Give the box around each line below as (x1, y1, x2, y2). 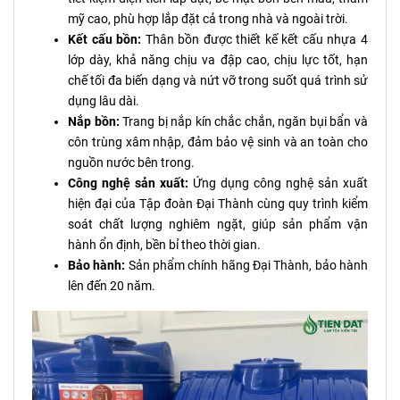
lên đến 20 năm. (68, 279, 155, 294)
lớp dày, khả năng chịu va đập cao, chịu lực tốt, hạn (68, 53, 368, 68)
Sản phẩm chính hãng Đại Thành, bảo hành (128, 258, 369, 273)
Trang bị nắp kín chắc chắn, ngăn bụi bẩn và (122, 114, 369, 129)
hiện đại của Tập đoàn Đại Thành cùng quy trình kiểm (68, 196, 368, 212)
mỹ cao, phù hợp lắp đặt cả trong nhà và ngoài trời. (68, 12, 348, 27)
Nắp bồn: (68, 114, 123, 129)
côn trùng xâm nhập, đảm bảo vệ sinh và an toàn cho (68, 135, 368, 150)
